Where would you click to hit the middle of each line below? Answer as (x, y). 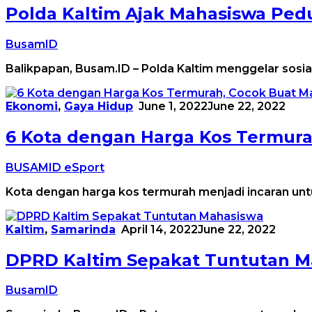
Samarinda (83, 229)
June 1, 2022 (173, 106)
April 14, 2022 (159, 229)
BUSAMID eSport (55, 167)
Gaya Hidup (99, 106)
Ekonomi (32, 106)
